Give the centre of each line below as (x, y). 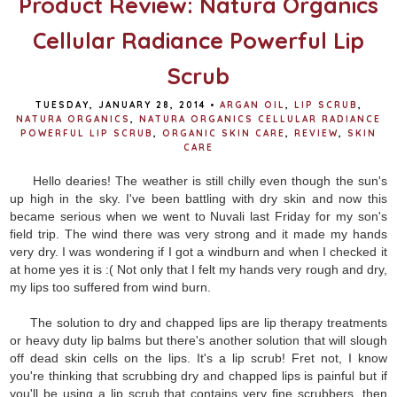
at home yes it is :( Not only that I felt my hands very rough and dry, (198, 269)
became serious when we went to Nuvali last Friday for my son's (198, 216)
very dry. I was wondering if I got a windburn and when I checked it (198, 251)
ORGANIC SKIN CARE (224, 133)
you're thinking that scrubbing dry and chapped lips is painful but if (198, 375)
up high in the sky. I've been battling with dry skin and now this (198, 198)
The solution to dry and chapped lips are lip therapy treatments (198, 322)
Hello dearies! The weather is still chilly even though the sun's (207, 180)
